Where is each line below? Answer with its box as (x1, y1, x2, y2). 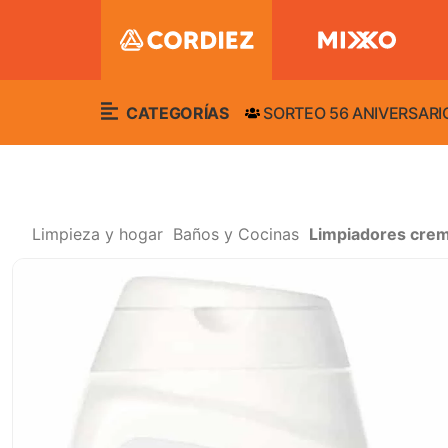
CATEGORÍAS (122, 102, 229, 123)
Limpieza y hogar (32, 224, 163, 244)
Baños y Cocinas (173, 224, 299, 244)
